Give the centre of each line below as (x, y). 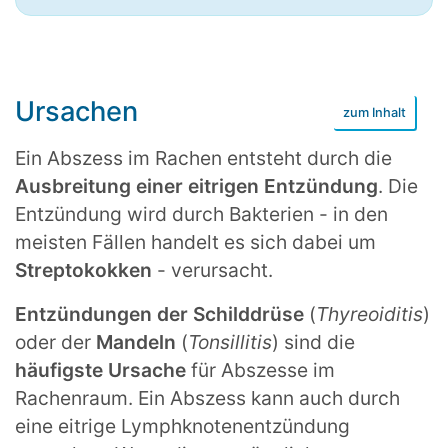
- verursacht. (215, 269)
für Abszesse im (263, 369)
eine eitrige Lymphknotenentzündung (182, 425)
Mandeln (138, 341)
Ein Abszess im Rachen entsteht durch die (203, 157)
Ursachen (76, 111)
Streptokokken (86, 269)
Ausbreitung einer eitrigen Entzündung (196, 185)
